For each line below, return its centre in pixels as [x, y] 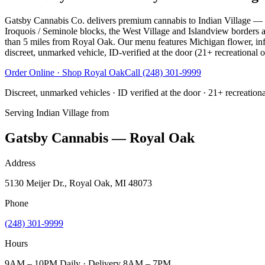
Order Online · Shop [44, 72]
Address [20, 163]
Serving [20, 112]
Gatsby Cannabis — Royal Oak [100, 138]
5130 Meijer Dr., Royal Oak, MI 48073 [78, 183]
